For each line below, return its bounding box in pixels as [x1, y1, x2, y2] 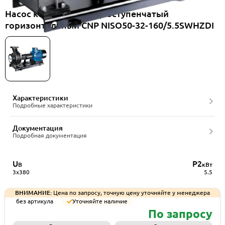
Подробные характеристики [13, 102, 92, 108]
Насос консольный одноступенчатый [5, 9, 169, 19]
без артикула [16, 198, 53, 205]
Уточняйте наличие [72, 198, 128, 205]
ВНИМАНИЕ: [15, 189, 52, 196]
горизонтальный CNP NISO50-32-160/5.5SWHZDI [5, 20, 214, 30]
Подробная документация [13, 132, 87, 139]
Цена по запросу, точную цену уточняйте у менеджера [52, 189, 210, 196]
